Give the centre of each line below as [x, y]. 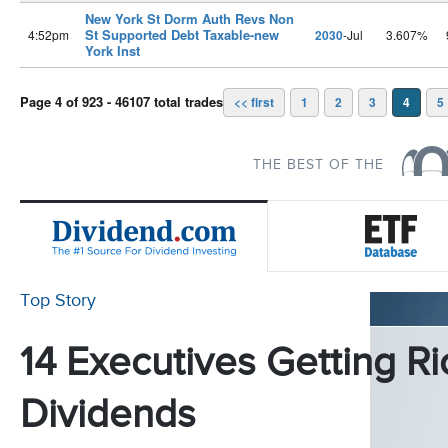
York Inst [112, 50]
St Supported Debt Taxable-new [182, 34]
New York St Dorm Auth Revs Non [189, 18]
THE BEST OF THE [318, 165]
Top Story [58, 300]
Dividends [108, 415]
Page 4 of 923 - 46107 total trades [121, 101]
